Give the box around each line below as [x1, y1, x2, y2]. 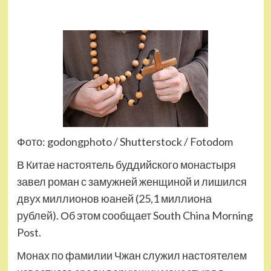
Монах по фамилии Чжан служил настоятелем [16, 249, 247, 262]
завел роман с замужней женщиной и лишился [16, 175, 247, 188]
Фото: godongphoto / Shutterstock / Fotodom [16, 135, 233, 148]
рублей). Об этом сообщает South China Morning [16, 209, 253, 222]
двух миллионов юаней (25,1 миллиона [16, 192, 212, 205]
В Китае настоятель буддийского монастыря [16, 158, 236, 171]
